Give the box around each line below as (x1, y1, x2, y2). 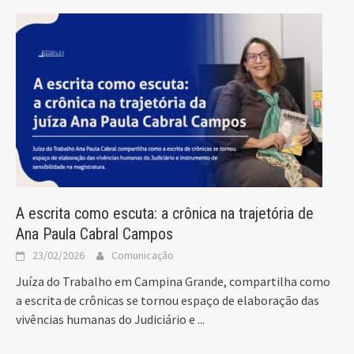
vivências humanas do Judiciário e (16, 311, 198, 328)
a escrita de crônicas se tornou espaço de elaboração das (16, 292, 319, 309)
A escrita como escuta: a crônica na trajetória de (16, 204, 314, 224)
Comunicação (111, 248, 174, 263)
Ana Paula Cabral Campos (16, 224, 173, 244)
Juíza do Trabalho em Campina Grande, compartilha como (16, 273, 330, 290)
